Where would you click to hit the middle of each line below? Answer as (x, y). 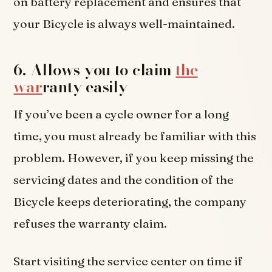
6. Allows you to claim (95, 70)
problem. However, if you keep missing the (134, 158)
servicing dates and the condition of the (124, 180)
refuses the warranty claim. (90, 224)
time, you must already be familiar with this (135, 136)
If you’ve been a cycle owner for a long (121, 114)
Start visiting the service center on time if (128, 261)
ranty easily (85, 87)
